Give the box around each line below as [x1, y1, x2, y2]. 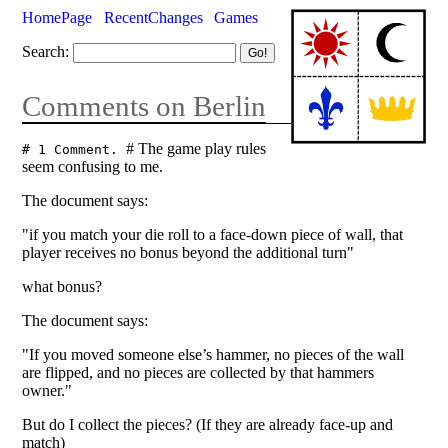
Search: [22, 42, 70, 60]
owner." [22, 381, 73, 399]
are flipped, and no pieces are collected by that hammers [22, 363, 375, 381]
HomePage [22, 8, 93, 26]
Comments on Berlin [22, 89, 267, 122]
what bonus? [22, 277, 103, 295]
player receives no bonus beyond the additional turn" [22, 243, 355, 261]
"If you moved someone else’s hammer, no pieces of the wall [22, 345, 405, 363]
